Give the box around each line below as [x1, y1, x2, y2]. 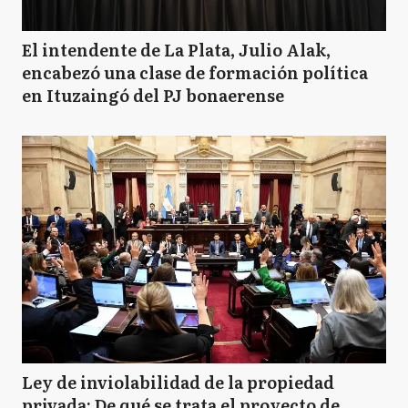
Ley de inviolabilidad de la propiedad [22, 370, 334, 394]
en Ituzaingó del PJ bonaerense [22, 83, 284, 107]
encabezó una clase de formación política [22, 60, 368, 85]
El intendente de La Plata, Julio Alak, [22, 37, 331, 62]
